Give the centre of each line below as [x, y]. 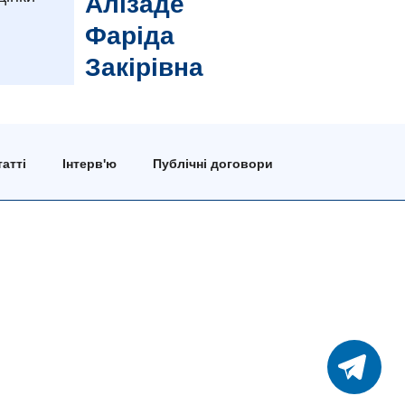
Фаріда [130, 36]
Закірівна [144, 68]
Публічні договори [212, 164]
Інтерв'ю [89, 164]
